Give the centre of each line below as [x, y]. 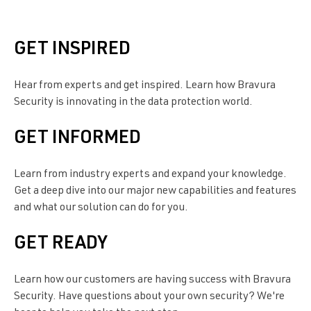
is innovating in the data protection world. [154, 102]
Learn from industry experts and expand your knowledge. [150, 175]
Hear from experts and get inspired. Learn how [126, 86]
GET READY [61, 244]
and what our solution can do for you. [101, 208]
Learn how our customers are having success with [133, 280]
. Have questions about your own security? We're [169, 297]
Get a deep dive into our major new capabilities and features [155, 191]
